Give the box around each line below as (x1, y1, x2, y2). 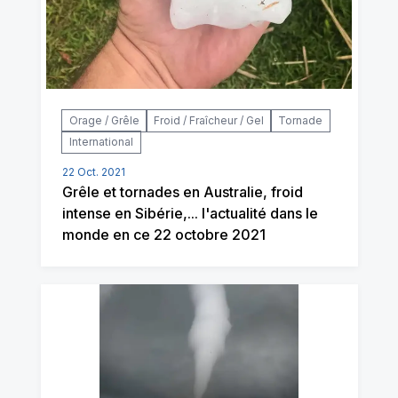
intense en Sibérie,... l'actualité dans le (61, 203, 318, 222)
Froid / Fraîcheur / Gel (153, 113, 264, 127)
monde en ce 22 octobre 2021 (61, 225, 266, 243)
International (68, 134, 133, 148)
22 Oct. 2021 (61, 164, 125, 179)
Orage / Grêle (68, 113, 139, 127)
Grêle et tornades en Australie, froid (61, 182, 303, 201)
